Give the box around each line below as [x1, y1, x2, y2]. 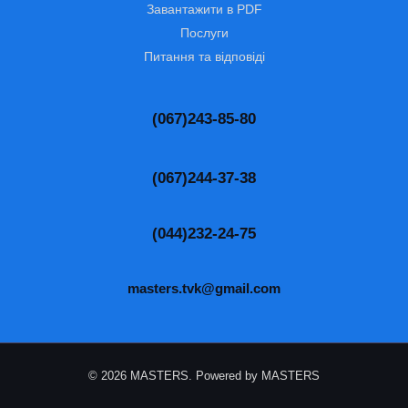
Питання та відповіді [143, 48, 265, 64]
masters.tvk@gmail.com [127, 280, 280, 297]
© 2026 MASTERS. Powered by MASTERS [88, 369, 320, 383]
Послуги [179, 25, 229, 40]
